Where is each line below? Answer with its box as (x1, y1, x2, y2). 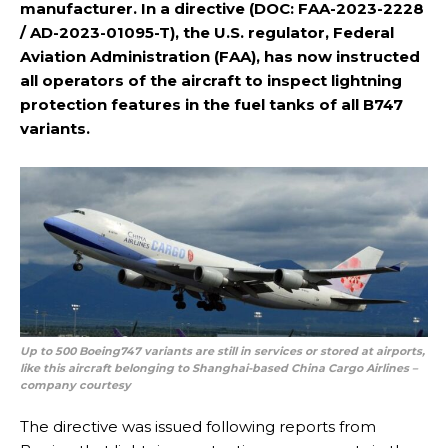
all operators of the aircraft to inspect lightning (20, 70, 402, 90)
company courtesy (20, 377, 131, 392)
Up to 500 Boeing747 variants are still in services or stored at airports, (20, 343, 425, 358)
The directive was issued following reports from (20, 416, 376, 436)
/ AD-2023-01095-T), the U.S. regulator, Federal (20, 22, 394, 42)
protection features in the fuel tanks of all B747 (20, 94, 403, 114)
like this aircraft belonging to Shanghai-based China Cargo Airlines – (20, 360, 417, 375)
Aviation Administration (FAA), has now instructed (20, 46, 420, 66)
